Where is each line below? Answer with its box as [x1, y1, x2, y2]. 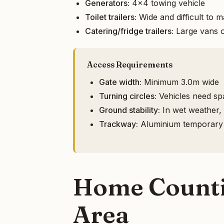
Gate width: [99, 76, 141, 87]
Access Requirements [87, 59, 172, 69]
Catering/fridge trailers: [85, 25, 173, 36]
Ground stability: [99, 104, 160, 115]
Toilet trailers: [85, 11, 136, 22]
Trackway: [99, 118, 138, 129]
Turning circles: [99, 90, 156, 101]
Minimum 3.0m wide [141, 76, 219, 87]
